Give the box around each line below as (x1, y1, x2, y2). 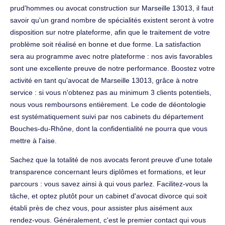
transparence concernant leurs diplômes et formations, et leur (10, 167, 206, 176)
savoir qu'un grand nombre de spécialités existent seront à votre (10, 16, 214, 24)
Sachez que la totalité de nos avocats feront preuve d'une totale (10, 155, 212, 164)
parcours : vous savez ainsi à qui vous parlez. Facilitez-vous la (10, 179, 208, 188)
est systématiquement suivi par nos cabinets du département (10, 112, 203, 121)
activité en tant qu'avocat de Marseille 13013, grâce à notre (10, 76, 198, 84)
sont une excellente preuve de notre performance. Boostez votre (10, 64, 215, 72)
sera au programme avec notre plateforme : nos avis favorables (10, 52, 212, 60)
